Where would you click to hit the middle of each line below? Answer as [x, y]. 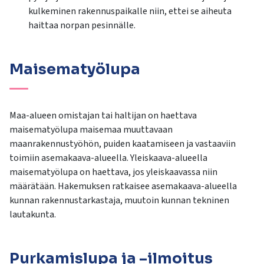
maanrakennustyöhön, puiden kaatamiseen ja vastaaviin [123, 144]
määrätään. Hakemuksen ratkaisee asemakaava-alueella [123, 187]
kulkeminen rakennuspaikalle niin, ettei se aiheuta [130, 11]
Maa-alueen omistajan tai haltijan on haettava [103, 116]
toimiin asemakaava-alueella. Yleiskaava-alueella [108, 158]
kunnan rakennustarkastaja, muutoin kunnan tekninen [119, 201]
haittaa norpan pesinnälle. [82, 26]
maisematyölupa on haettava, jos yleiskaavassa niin [113, 172]
